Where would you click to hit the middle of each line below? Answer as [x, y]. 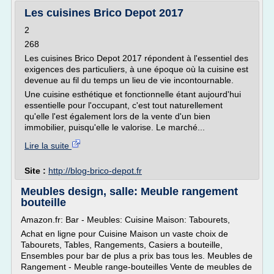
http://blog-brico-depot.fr [95, 171]
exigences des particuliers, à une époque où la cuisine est [136, 69]
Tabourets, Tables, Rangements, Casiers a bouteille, [122, 245]
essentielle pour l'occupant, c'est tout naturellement [124, 105]
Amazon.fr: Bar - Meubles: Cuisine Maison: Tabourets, [125, 220]
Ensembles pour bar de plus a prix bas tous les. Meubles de [137, 256]
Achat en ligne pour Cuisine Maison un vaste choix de [124, 234]
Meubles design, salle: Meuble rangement [129, 191]
